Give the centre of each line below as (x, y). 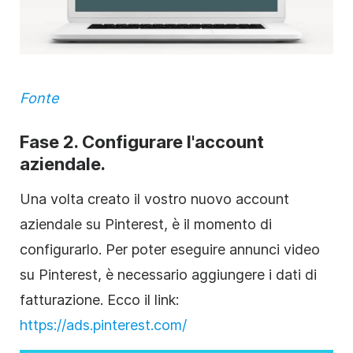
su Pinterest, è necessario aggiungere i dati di (168, 274)
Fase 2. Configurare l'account (142, 141)
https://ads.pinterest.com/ (103, 325)
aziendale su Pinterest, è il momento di (146, 224)
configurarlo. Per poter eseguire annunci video (170, 249)
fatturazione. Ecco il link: (99, 299)
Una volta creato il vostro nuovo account (154, 199)
